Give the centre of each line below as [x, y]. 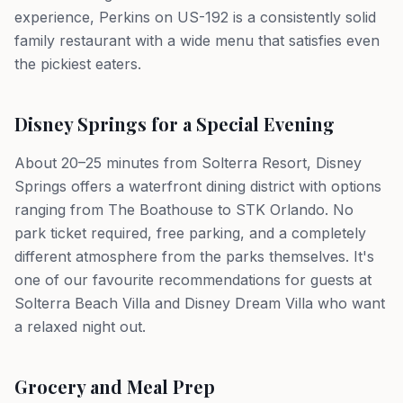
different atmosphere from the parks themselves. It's [194, 256]
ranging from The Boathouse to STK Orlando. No [184, 210]
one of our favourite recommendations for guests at [193, 280]
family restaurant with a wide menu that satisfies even [197, 40]
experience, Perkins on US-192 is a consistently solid [195, 17]
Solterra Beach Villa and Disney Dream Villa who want [200, 303]
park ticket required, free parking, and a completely [190, 233]
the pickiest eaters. [78, 64]
